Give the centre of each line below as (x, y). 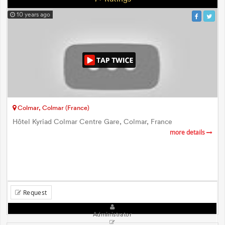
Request (34, 192)
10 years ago (33, 14)
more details (188, 132)
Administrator (112, 214)
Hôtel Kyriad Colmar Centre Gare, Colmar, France (92, 122)
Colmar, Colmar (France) (53, 107)
